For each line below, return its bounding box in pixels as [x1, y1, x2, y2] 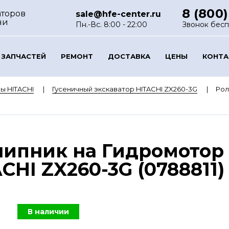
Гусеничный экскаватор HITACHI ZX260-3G [52, 85, 197, 93]
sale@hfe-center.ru [76, 9, 162, 19]
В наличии [28, 207, 69, 216]
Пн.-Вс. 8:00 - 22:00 [76, 20, 148, 29]
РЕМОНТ [60, 52, 93, 60]
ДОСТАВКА [107, 52, 150, 60]
